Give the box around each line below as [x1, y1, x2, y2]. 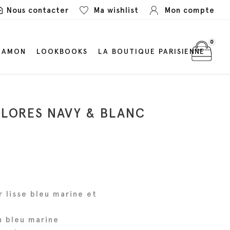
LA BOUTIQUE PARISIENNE [98, 47, 205, 56]
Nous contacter [7, 6, 69, 15]
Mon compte [165, 6, 215, 15]
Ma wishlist [94, 6, 139, 15]
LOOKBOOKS [36, 47, 88, 56]
